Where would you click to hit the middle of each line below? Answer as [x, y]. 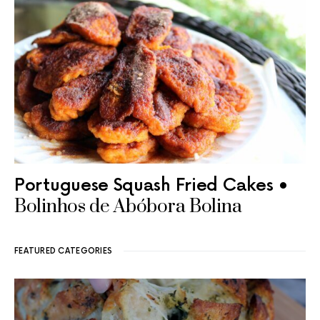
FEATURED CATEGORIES [64, 251]
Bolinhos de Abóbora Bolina [128, 207]
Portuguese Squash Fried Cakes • [151, 186]
